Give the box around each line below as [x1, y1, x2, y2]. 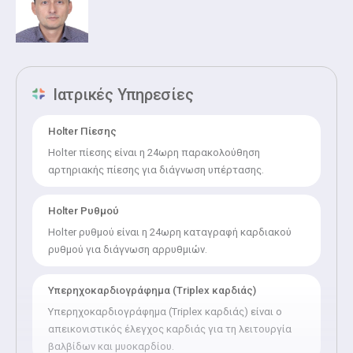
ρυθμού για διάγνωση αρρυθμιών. [48, 243, 207, 255]
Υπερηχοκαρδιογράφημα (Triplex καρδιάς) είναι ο [48, 305, 282, 318]
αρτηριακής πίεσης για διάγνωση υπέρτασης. [48, 163, 264, 176]
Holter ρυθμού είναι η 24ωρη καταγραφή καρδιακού [48, 225, 292, 238]
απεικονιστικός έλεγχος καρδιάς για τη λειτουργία [48, 322, 292, 335]
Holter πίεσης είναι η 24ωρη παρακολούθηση [48, 146, 260, 158]
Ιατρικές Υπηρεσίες [49, 84, 194, 104]
